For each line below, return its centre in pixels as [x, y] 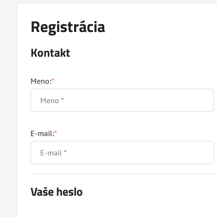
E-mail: [42, 133]
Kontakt [50, 52]
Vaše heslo [56, 191]
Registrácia [68, 26]
